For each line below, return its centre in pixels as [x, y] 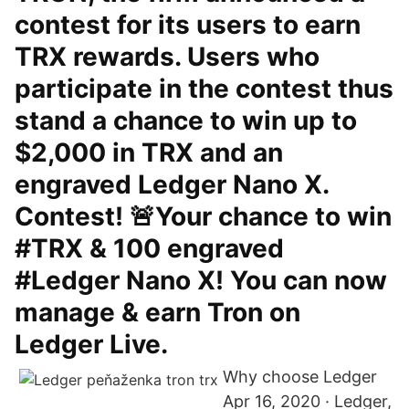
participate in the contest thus [204, 89]
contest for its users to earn [188, 25]
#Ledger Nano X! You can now [201, 280]
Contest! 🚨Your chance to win [203, 216]
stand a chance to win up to [186, 121]
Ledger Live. [91, 344]
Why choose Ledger [300, 377]
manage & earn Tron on [157, 312]
